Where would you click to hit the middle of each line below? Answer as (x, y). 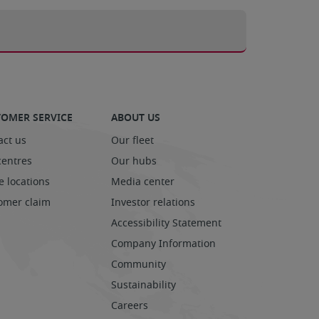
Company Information (163, 244)
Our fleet (132, 140)
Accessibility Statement (166, 223)
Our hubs (134, 161)
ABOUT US (136, 118)
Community (138, 264)
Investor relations (153, 202)
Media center (143, 182)
